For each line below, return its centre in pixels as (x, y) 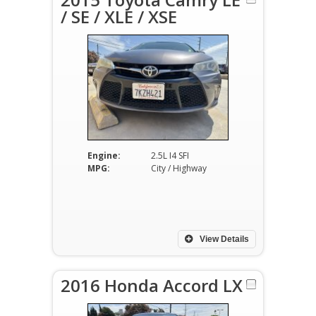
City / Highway (178, 168)
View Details (223, 239)
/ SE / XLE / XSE (119, 17)
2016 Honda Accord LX (152, 285)
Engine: (104, 156)
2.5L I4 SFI (170, 156)
